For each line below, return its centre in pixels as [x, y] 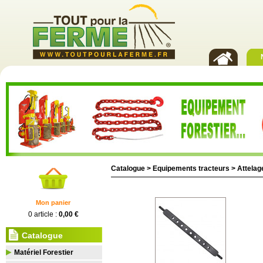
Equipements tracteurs [191, 168]
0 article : [43, 214]
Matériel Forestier [44, 252]
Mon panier [53, 203]
